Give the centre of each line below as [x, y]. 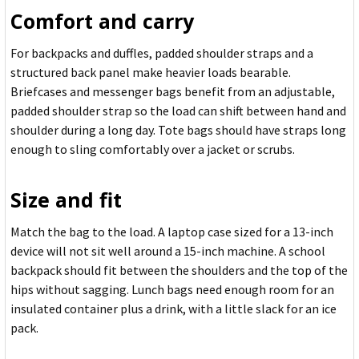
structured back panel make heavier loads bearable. [151, 73]
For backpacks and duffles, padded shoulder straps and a [162, 53]
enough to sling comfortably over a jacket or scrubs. [153, 149]
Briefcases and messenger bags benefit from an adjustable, [173, 92]
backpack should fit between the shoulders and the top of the [179, 270]
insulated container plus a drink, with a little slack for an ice [173, 309]
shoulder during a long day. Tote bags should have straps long [178, 130]
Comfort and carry [102, 21]
